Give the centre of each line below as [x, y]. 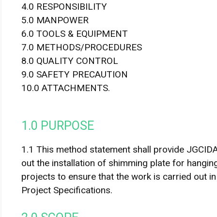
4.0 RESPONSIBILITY [64, 7]
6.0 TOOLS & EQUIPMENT [75, 34]
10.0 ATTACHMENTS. [66, 88]
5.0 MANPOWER [55, 20]
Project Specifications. [67, 190]
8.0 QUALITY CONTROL [70, 61]
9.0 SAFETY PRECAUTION [75, 74]
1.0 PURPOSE [58, 125]
